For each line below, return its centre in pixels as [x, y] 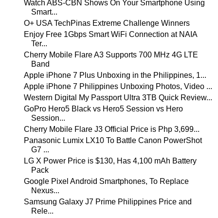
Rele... [42, 211]
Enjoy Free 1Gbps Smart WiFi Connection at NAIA [110, 34]
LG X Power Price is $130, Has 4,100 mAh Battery [110, 161]
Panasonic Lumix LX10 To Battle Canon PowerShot [113, 140]
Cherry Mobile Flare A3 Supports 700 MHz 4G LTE [111, 54]
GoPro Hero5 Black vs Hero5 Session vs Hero [103, 109]
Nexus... [45, 190]
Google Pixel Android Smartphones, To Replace [106, 181]
